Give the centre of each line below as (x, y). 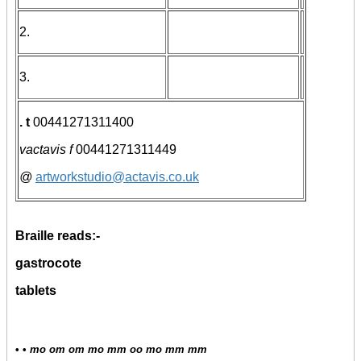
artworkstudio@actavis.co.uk (117, 177)
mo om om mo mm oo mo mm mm (118, 350)
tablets (36, 291)
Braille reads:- (58, 236)
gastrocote (48, 263)
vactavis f (46, 150)
